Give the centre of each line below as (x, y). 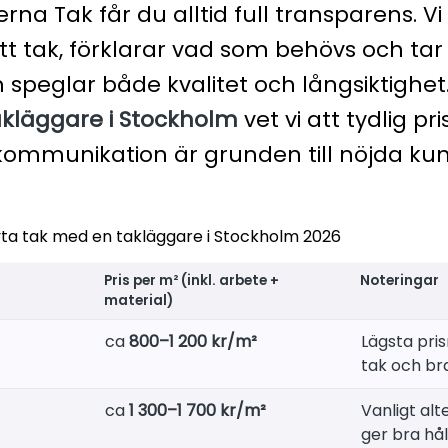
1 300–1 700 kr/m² (197, 410)
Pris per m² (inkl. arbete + (191, 280)
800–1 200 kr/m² (193, 341)
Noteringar (399, 280)
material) (138, 300)
